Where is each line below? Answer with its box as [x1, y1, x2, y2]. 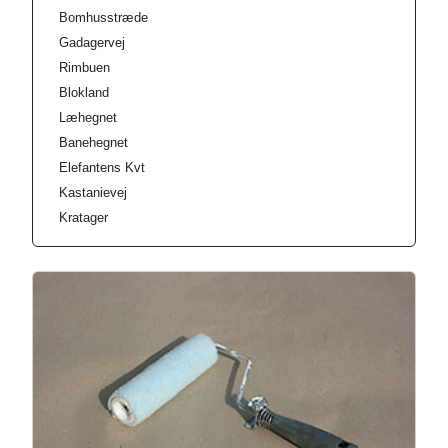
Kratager [59, 210, 108, 225]
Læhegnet [59, 110, 117, 125]
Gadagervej [59, 35, 125, 50]
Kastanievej [59, 185, 127, 200]
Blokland [59, 85, 109, 100]
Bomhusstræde [59, 10, 148, 25]
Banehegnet [59, 135, 128, 150]
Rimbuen [59, 60, 110, 75]
